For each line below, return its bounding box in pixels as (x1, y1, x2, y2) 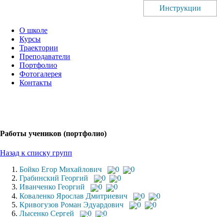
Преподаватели (19, 52, 70, 61)
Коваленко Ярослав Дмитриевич (19, 191, 127, 200)
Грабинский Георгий (19, 173, 88, 182)
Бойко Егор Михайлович (19, 165, 102, 173)
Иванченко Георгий (19, 183, 85, 191)
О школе (19, 26, 47, 34)
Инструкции (159, 4, 201, 12)
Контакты (19, 78, 52, 87)
